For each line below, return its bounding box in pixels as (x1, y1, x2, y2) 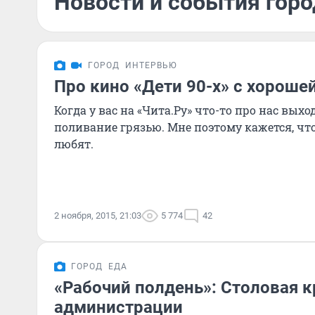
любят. (54, 136, 94, 151)
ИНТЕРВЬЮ (125, 60, 177, 70)
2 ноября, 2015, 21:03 (54, 210, 141, 221)
